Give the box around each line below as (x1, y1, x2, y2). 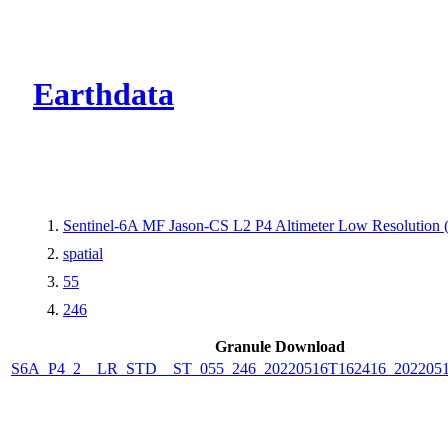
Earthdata (33, 76, 174, 113)
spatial (63, 244, 103, 262)
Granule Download (215, 337, 345, 355)
